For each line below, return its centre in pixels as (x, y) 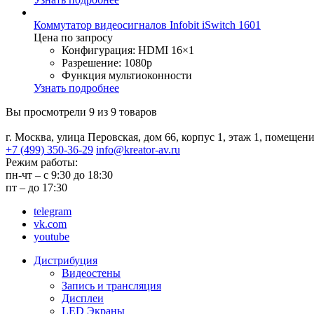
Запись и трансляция (111, 285)
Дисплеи (83, 298)
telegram (53, 211)
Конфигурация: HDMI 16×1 (128, 50)
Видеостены (91, 273)
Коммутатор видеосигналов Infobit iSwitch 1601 (147, 25)
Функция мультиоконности (127, 75)
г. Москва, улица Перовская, (75, 137)
